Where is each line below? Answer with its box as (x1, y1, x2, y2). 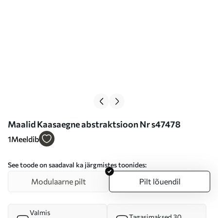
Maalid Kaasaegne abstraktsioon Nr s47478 (8, 119, 181, 129)
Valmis (30, 208, 50, 217)
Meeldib (11, 134, 39, 144)
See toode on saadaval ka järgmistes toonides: (8, 161, 146, 169)
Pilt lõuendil (139, 177, 181, 186)
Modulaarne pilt (31, 177, 86, 186)
